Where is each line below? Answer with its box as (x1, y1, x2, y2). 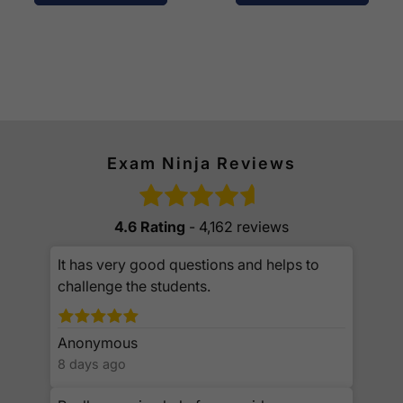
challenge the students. (58, 277, 210, 296)
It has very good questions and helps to (58, 255, 319, 274)
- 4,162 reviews (189, 218, 289, 237)
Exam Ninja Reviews (107, 154, 296, 174)
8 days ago (58, 355, 126, 372)
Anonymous (58, 334, 138, 353)
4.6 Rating (114, 218, 189, 237)
